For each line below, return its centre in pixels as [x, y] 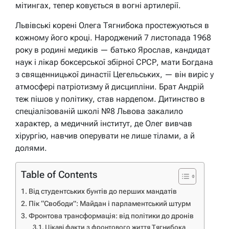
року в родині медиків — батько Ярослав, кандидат [113, 50]
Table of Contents [59, 174]
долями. [31, 148]
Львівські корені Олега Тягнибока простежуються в [112, 25]
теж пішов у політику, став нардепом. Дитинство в [110, 99]
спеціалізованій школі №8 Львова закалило [99, 111]
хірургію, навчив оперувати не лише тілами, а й [105, 135]
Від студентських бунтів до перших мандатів [102, 191]
